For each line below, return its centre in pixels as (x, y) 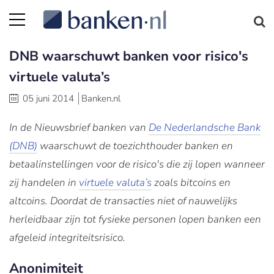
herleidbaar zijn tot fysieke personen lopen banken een (135, 219)
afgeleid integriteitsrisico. (67, 238)
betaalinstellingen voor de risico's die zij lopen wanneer (137, 164)
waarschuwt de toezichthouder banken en (135, 146)
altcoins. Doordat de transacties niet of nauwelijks (123, 201)
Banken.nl (101, 98)
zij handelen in (44, 183)
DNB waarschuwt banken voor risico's (129, 56)
